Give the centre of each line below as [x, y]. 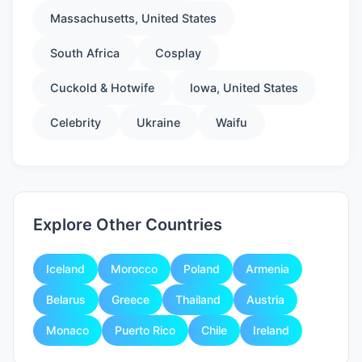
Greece [130, 299]
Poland [202, 269]
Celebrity [76, 122]
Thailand [198, 299]
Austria [265, 299]
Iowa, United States [244, 88]
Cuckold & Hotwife [102, 88]
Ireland [271, 330]
